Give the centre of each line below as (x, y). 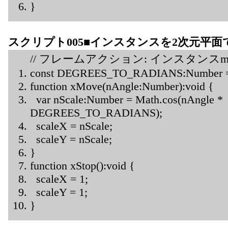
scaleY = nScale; (71, 139)
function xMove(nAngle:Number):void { (122, 86)
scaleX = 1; (59, 179)
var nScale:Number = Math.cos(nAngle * (126, 99)
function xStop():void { (82, 165)
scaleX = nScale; (71, 126)
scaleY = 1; (59, 192)
